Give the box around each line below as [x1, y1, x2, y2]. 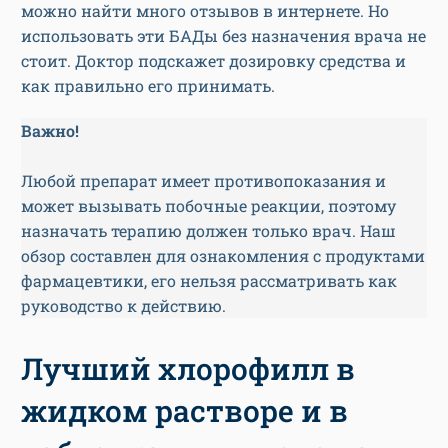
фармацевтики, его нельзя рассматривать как [21, 270, 397, 292]
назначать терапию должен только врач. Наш [21, 220, 396, 242]
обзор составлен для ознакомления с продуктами [21, 245, 425, 267]
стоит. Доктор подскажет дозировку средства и [21, 50, 406, 72]
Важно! [21, 120, 83, 142]
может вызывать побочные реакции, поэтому [21, 195, 396, 217]
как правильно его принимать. [21, 75, 279, 97]
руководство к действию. [21, 295, 230, 317]
